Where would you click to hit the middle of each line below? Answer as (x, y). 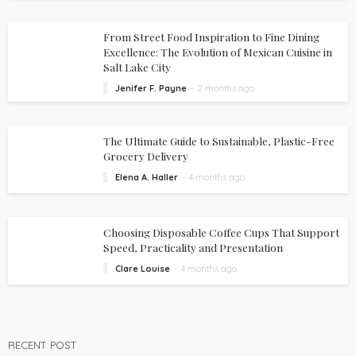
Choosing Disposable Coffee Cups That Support (221, 232)
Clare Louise (143, 268)
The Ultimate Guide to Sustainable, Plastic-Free (219, 140)
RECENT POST (43, 344)
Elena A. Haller (147, 177)
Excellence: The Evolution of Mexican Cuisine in (218, 51)
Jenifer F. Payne (151, 88)
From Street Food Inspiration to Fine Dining (211, 36)
